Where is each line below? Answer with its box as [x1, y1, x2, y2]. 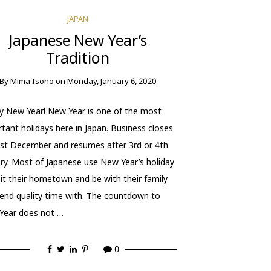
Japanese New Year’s [8, 30, 147, 50]
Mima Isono [10, 75, 54, 87]
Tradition [46, 47, 110, 68]
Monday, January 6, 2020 [67, 75, 157, 87]
